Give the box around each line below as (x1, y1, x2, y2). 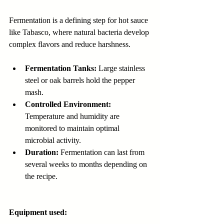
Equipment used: (9, 208, 67, 217)
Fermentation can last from (58, 148, 146, 157)
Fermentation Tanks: (25, 64, 96, 73)
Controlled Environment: (25, 100, 111, 109)
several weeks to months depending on (25, 160, 149, 169)
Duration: (25, 148, 58, 157)
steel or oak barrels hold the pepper (25, 76, 137, 85)
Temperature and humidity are (25, 112, 121, 121)
